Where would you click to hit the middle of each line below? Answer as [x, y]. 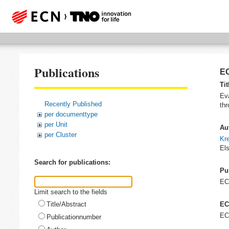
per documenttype [71, 114]
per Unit [56, 124]
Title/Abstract [66, 204]
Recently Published [73, 104]
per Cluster [61, 134]
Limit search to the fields [71, 192]
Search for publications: [72, 163]
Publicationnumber [74, 217]
